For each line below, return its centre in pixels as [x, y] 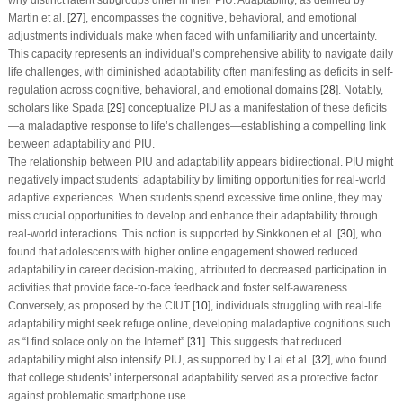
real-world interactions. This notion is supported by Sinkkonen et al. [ [174, 233]
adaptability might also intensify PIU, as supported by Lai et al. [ [161, 359]
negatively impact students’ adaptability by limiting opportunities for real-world [197, 179]
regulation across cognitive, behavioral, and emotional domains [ [165, 90]
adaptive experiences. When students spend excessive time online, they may [195, 197]
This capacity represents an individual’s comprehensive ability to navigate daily [200, 54]
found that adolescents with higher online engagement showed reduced [183, 251]
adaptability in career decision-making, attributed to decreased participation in [197, 269]
